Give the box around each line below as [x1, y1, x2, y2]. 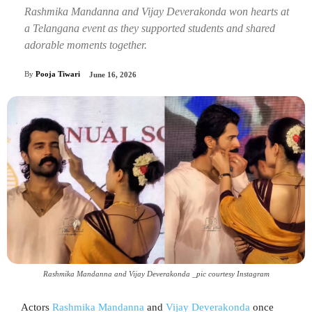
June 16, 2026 [89, 70, 136, 79]
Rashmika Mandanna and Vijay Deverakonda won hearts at [24, 5, 289, 17]
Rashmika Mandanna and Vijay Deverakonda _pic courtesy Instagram [42, 270, 270, 279]
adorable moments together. [24, 38, 147, 51]
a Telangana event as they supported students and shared [24, 22, 275, 34]
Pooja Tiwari [36, 70, 80, 79]
